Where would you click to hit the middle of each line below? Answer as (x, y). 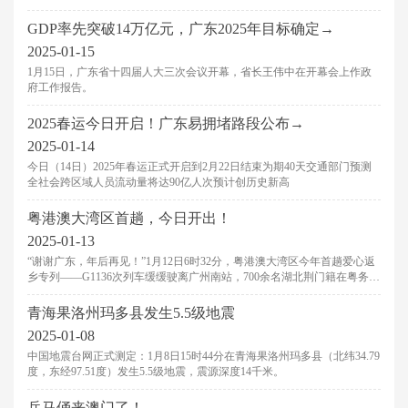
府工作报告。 (60, 87)
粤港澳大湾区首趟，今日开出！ (129, 218)
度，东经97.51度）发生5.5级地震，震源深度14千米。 (156, 372)
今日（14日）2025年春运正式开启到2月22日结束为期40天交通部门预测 (199, 167)
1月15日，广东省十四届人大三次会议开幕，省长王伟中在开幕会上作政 (199, 72)
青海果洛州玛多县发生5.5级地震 (131, 313)
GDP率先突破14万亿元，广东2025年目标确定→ (181, 29)
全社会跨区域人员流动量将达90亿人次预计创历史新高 (158, 182)
